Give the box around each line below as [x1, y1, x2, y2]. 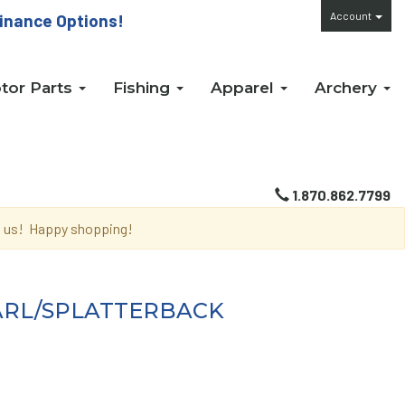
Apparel [211, 78, 278, 97]
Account [330, 9, 373, 22]
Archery [315, 78, 381, 97]
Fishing [113, 78, 174, 97]
